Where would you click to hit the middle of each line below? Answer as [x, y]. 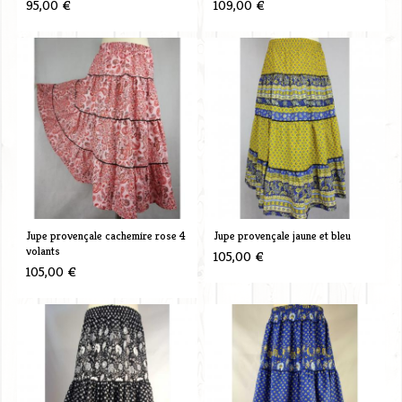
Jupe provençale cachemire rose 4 [105, 235]
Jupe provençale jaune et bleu [282, 235]
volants [43, 250]
